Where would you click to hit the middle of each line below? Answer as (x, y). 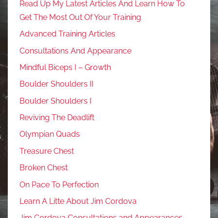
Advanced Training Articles (67, 34)
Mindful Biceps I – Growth (65, 67)
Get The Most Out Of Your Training (80, 17)
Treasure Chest (47, 151)
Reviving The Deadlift (57, 118)
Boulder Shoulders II (56, 84)
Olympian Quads (50, 134)
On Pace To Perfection (59, 184)
